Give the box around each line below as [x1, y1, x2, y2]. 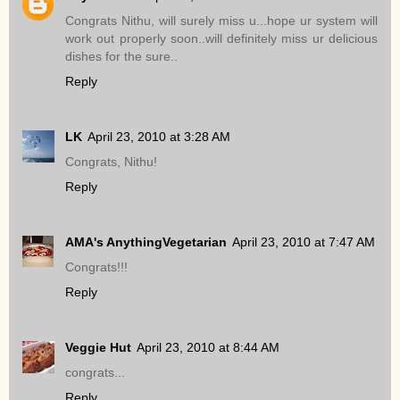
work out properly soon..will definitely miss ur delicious [65, 31, 378, 46]
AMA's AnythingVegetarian [65, 235, 227, 250]
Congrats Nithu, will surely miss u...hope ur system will [65, 13, 378, 29]
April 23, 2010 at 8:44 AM [137, 340, 279, 355]
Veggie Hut [65, 340, 131, 355]
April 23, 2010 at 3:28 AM [87, 129, 230, 145]
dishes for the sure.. [65, 49, 178, 64]
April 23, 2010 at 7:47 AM [232, 235, 375, 250]
